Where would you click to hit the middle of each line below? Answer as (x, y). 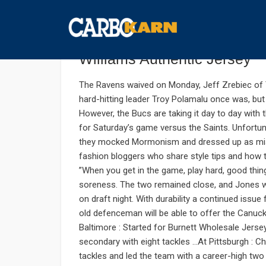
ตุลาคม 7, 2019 (104, 21)
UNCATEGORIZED (174, 21)
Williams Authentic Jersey (165, 59)
